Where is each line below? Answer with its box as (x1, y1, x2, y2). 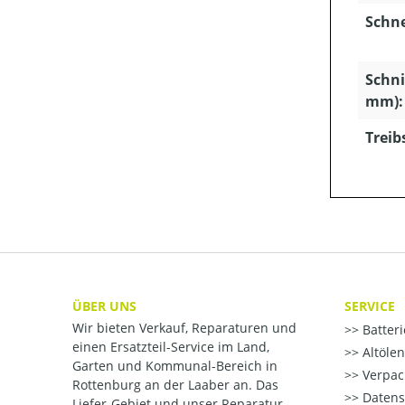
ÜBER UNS (72, 297, 137, 315)
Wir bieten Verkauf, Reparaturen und (72, 319, 297, 337)
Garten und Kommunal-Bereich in (72, 357, 278, 375)
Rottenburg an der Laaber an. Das (72, 376, 278, 394)
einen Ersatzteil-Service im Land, (72, 338, 269, 356)
